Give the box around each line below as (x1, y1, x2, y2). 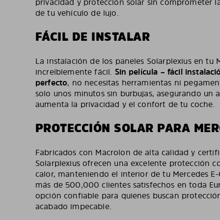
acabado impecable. (35, 201, 111, 212)
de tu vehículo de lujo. (35, 7, 119, 18)
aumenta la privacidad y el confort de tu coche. (35, 99, 215, 110)
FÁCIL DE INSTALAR (35, 28, 150, 45)
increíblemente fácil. (35, 66, 115, 77)
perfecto (35, 77, 68, 88)
